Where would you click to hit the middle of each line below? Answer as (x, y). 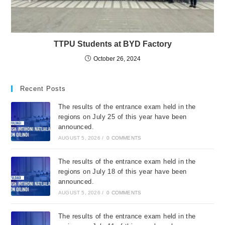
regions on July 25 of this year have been (122, 117)
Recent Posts (43, 88)
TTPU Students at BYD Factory (113, 44)
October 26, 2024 (117, 59)
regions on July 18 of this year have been (122, 171)
